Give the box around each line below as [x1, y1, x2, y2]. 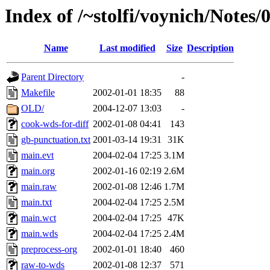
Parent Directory [21, 72, 84, 83]
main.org [21, 166, 55, 177]
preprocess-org [21, 244, 77, 255]
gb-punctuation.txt [21, 134, 90, 145]
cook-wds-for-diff [21, 119, 89, 130]
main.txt [21, 197, 52, 208]
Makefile [21, 87, 55, 98]
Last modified [99, 43, 155, 54]
